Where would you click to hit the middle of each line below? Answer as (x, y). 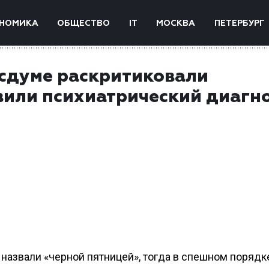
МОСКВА (176, 23)
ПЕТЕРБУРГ (239, 23)
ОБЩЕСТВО (84, 23)
